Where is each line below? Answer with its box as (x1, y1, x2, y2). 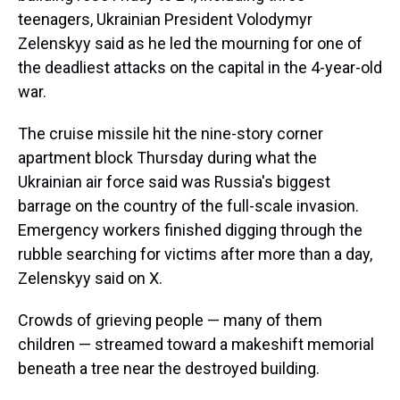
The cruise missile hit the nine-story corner (18, 124, 323, 143)
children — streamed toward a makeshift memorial (18, 335, 374, 354)
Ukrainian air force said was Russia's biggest (18, 172, 330, 191)
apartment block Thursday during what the (18, 148, 317, 167)
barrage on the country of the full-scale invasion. (18, 196, 359, 215)
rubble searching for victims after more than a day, (18, 245, 372, 263)
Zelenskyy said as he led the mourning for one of (18, 34, 362, 53)
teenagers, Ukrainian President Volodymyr (18, 10, 312, 29)
